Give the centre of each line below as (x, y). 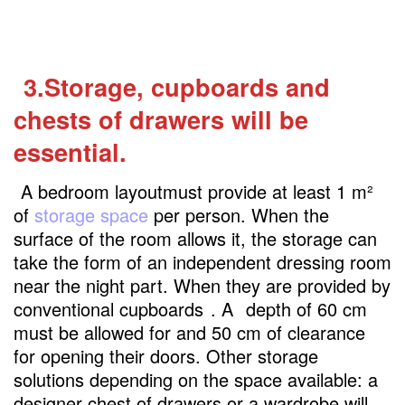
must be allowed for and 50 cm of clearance (189, 333)
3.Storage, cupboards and (176, 86)
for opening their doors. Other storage (166, 356)
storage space (91, 215)
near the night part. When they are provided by (202, 286)
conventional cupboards (108, 309)
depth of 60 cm (304, 309)
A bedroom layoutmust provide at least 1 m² (197, 192)
